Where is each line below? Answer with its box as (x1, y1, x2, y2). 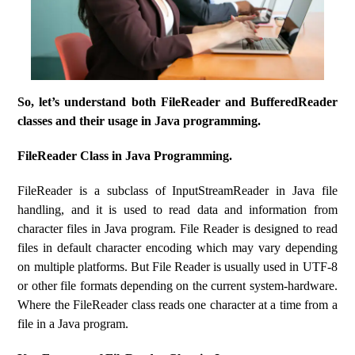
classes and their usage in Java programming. (17, 114, 261, 128)
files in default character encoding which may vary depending (17, 241, 338, 254)
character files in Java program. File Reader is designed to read (17, 222, 338, 235)
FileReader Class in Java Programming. (17, 149, 233, 162)
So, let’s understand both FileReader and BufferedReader (17, 95, 338, 109)
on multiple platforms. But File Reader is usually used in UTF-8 (17, 260, 338, 273)
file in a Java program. (17, 317, 129, 330)
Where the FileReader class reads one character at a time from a (17, 298, 338, 311)
